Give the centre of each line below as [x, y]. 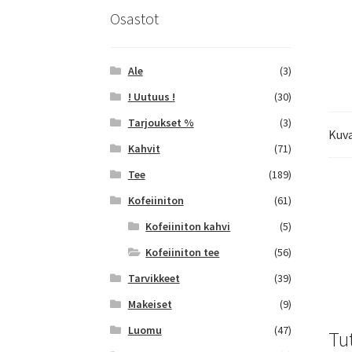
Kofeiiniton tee [183, 252]
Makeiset [150, 304]
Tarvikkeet [154, 278]
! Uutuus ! [151, 96]
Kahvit [144, 148]
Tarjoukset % [161, 122]
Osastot [135, 19]
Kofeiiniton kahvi [188, 226]
